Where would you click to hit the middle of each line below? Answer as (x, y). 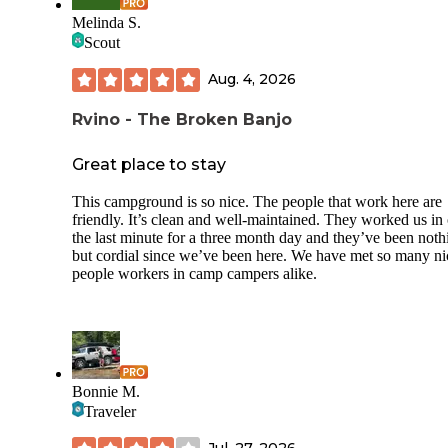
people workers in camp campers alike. (194, 273)
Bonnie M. (106, 391)
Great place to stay (149, 164)
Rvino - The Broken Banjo (182, 119)
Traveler (110, 411)
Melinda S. (106, 22)
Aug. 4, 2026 (252, 79)
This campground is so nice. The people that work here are (257, 201)
